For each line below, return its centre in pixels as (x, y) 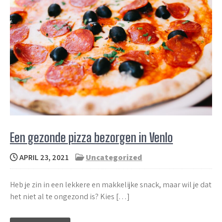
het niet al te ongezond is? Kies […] (70, 197)
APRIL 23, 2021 (43, 158)
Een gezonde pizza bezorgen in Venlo (91, 138)
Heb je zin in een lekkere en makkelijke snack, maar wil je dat (111, 185)
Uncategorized (114, 158)
